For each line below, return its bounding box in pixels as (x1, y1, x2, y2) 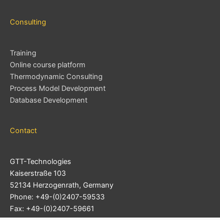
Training (10, 48, 36, 57)
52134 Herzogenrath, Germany (10, 181, 113, 190)
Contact (10, 126, 37, 136)
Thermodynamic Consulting (10, 72, 103, 81)
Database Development (10, 95, 87, 105)
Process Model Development (10, 83, 106, 93)
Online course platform (10, 60, 85, 69)
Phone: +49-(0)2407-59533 (10, 192, 105, 202)
